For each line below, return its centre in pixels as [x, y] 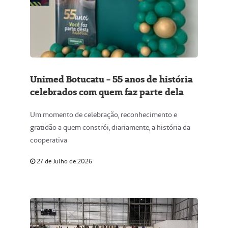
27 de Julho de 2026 [64, 161]
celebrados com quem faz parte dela [107, 92]
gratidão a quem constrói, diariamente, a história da [110, 127]
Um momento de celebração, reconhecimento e [104, 115]
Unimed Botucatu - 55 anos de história [111, 79]
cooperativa [49, 140]
